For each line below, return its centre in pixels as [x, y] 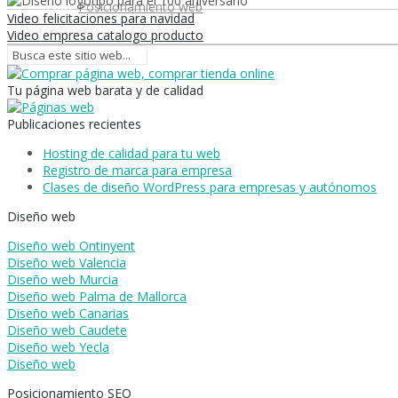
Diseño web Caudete [67, 330]
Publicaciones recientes [74, 123]
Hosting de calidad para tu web [131, 153]
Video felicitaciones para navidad [101, 18]
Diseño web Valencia [67, 262]
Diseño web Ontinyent [71, 245]
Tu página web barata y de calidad [105, 90]
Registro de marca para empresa [137, 170]
